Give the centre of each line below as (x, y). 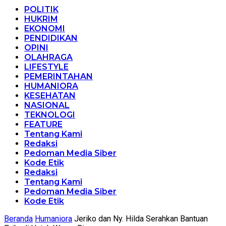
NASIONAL (47, 105)
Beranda (18, 218)
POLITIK (41, 9)
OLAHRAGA (48, 57)
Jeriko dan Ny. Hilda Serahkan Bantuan (141, 218)
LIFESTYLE (46, 67)
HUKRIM (41, 19)
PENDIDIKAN (51, 38)
